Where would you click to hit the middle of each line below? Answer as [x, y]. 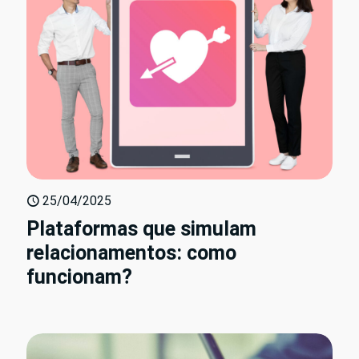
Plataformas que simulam [141, 228]
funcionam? [79, 276]
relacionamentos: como [131, 252]
